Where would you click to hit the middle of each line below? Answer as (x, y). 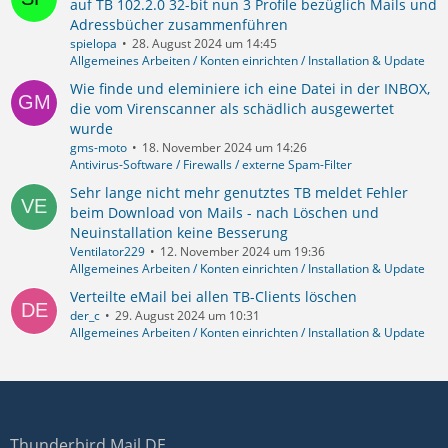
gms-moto (98, 147)
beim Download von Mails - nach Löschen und (224, 212)
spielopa (93, 43)
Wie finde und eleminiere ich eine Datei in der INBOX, (250, 88)
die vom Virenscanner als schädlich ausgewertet (232, 108)
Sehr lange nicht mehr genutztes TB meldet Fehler (239, 192)
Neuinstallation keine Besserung (179, 232)
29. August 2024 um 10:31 (187, 315)
